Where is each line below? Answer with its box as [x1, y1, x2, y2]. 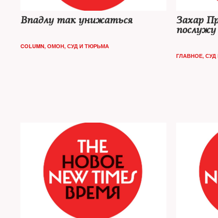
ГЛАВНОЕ [176, 52, 202, 59]
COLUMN [20, 42, 44, 50]
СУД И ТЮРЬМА [67, 42, 109, 50]
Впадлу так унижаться [20, 14, 132, 26]
